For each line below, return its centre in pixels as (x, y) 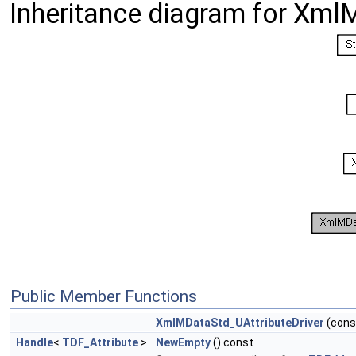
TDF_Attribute (100, 343)
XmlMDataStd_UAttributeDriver (240, 323)
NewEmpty (183, 343)
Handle (35, 343)
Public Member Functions (104, 297)
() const (232, 343)
